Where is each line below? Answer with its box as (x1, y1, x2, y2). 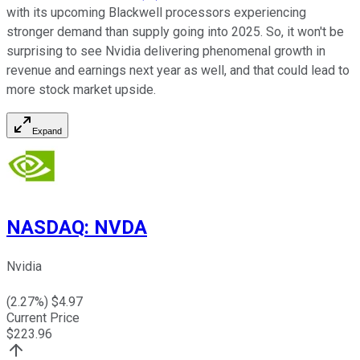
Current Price (6, 310, 80, 326)
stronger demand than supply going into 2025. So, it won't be (6, 23, 344, 39)
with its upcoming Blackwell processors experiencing (6, 4, 306, 20)
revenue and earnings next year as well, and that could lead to (6, 62, 350, 78)
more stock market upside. (6, 81, 156, 97)
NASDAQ (6, 215, 84, 239)
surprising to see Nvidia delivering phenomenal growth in (6, 43, 325, 59)
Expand (32, 125, 62, 136)
